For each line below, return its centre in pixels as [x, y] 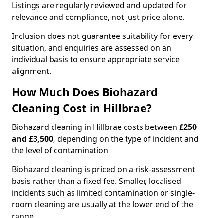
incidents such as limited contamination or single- [103, 193]
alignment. [31, 71]
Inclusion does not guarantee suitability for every [102, 36]
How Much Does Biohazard [85, 92]
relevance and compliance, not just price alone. [98, 17]
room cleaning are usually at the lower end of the [102, 204]
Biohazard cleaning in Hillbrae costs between [95, 127]
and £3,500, [35, 139]
